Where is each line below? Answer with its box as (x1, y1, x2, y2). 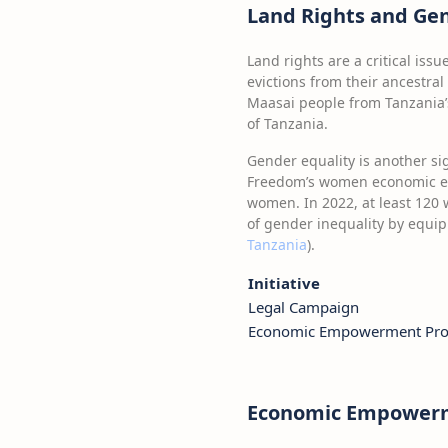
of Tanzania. (247, 114, 328, 133)
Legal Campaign (248, 297, 359, 317)
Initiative (248, 273, 320, 293)
